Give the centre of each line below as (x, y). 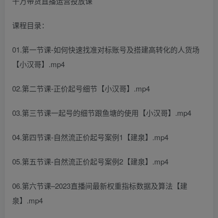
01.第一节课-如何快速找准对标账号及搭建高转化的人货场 (106, 49)
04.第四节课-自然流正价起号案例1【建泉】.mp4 (90, 137)
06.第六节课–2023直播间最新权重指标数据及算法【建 (100, 186)
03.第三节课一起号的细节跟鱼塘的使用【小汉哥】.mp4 (102, 113)
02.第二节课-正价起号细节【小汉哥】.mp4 (81, 88)
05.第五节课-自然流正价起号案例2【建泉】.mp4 (90, 161)
